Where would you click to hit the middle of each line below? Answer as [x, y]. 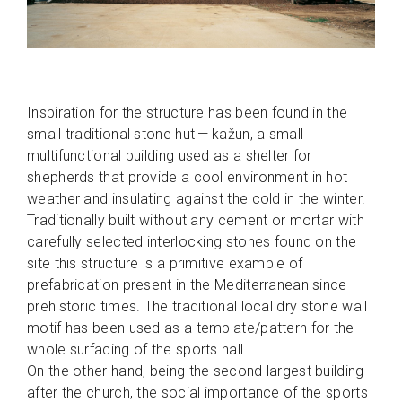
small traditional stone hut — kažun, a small [166, 134]
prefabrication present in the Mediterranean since [187, 284]
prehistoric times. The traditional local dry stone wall [197, 306]
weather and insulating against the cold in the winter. [197, 198]
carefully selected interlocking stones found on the [192, 241]
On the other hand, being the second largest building [196, 371]
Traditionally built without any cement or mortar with [196, 220]
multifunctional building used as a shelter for [170, 155]
